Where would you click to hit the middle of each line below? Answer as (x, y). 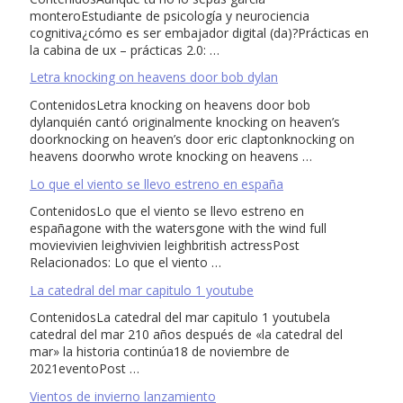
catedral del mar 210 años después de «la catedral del (186, 335)
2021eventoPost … (85, 369)
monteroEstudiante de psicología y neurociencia (170, 15)
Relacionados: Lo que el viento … (125, 263)
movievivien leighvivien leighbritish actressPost (165, 246)
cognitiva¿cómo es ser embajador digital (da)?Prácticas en (199, 32)
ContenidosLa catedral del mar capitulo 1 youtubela (180, 318)
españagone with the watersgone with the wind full (178, 228)
